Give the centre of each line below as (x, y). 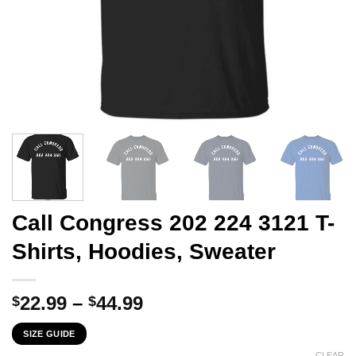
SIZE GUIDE (49, 333)
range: (171, 321)
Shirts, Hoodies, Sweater (144, 251)
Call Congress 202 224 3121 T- (173, 222)
